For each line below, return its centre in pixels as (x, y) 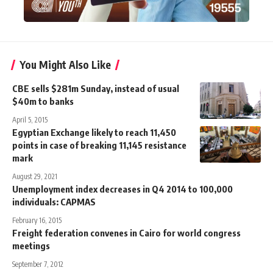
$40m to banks (43, 101)
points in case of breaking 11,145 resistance (99, 145)
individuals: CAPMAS (54, 202)
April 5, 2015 (30, 120)
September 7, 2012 (38, 264)
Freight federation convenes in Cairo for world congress (126, 233)
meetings (31, 246)
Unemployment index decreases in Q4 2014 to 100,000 (122, 189)
